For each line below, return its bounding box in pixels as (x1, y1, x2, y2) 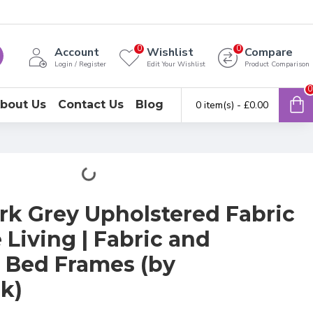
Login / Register (54, 59, 106, 69)
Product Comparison (245, 59, 310, 69)
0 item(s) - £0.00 (196, 99, 268, 112)
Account (54, 45, 99, 60)
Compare (245, 45, 293, 60)
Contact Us (58, 98, 124, 111)
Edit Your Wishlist (147, 59, 205, 69)
